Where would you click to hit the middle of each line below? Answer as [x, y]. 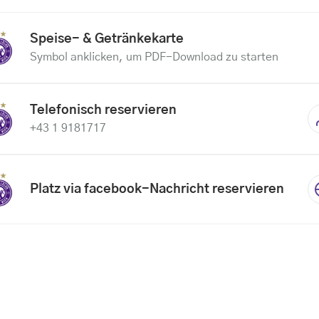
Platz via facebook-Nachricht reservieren [157, 189]
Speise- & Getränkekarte [107, 39]
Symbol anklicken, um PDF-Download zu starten [155, 57]
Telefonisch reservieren [104, 110]
